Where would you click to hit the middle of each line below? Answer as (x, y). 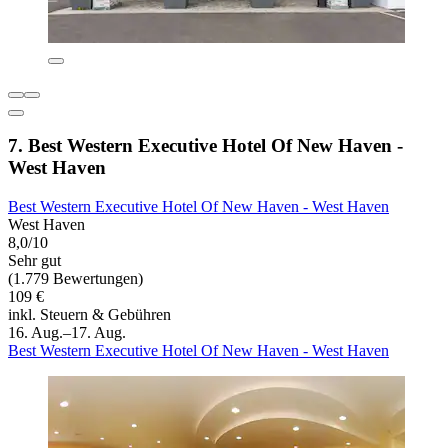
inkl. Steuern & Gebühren (89, 314)
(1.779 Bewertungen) (75, 278)
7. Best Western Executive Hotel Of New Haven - (205, 146)
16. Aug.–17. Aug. (67, 332)
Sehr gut (34, 260)
